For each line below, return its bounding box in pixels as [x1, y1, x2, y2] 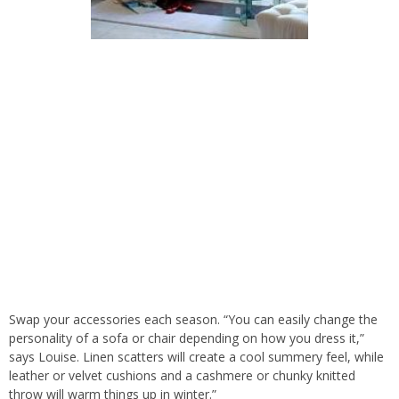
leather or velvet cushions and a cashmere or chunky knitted [9, 366, 355, 384]
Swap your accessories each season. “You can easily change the [9, 310, 378, 328]
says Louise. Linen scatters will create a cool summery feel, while [9, 347, 384, 365]
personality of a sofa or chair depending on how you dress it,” [9, 329, 364, 346]
